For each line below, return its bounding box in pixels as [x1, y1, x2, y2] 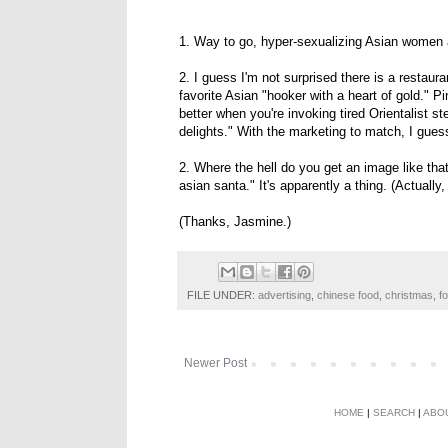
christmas [385, 288, 433, 301]
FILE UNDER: [187, 288, 258, 301]
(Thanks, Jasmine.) [179, 214, 291, 230]
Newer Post [184, 355, 247, 370]
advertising [258, 288, 311, 301]
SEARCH [373, 406, 415, 418]
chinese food [317, 288, 379, 301]
